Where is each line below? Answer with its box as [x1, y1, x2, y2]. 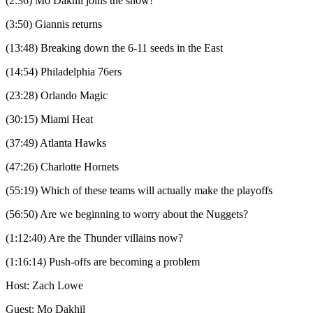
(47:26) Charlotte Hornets [6, 161, 119, 173]
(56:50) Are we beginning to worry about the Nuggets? [6, 208, 248, 221]
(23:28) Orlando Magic [6, 89, 108, 102]
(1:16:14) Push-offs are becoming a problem [6, 256, 200, 268]
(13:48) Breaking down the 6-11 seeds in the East [6, 42, 223, 54]
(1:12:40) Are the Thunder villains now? [6, 232, 183, 245]
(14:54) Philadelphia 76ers [6, 66, 122, 78]
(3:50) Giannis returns [6, 18, 102, 31]
